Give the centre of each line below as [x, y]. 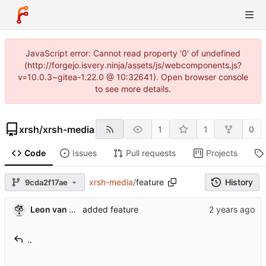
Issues [84, 153]
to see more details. [133, 89]
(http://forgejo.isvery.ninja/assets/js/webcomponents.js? [133, 65]
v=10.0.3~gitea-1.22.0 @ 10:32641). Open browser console [133, 77]
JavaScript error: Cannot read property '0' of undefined [133, 53]
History [239, 182]
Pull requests [151, 153]
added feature [110, 210]
